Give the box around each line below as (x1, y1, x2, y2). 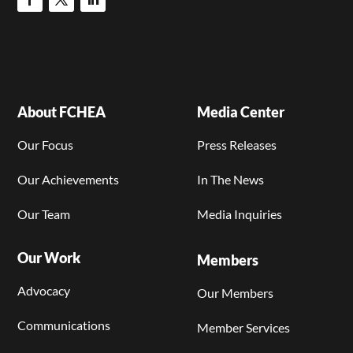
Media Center (197, 102, 284, 121)
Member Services (197, 319, 290, 335)
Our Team (17, 206, 71, 221)
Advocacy (17, 282, 71, 298)
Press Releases (197, 136, 277, 152)
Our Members (197, 284, 273, 300)
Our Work (17, 248, 81, 266)
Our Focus (17, 136, 74, 152)
